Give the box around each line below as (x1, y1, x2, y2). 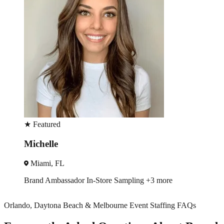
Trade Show (24, 175, 64, 184)
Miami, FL (28, 158, 64, 167)
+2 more (127, 175, 153, 184)
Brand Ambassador (64, 175, 127, 184)
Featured (31, 120, 60, 129)
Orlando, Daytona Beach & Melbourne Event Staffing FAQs (4, 200, 196, 209)
